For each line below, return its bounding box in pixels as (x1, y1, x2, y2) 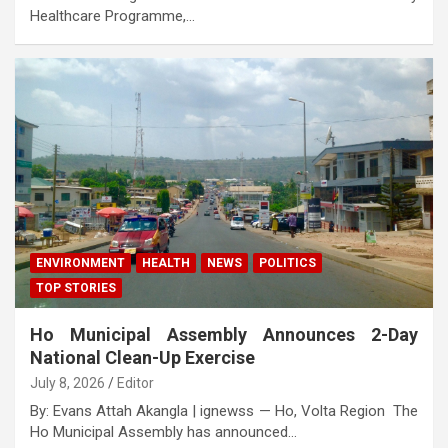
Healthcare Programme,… (30, 6, 195, 25)
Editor (117, 375, 154, 392)
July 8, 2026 (30, 375, 105, 392)
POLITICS (259, 256, 316, 271)
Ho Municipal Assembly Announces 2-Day (30, 324, 418, 346)
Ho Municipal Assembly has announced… (30, 423, 297, 442)
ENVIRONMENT (36, 256, 125, 271)
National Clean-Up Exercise (30, 347, 255, 369)
